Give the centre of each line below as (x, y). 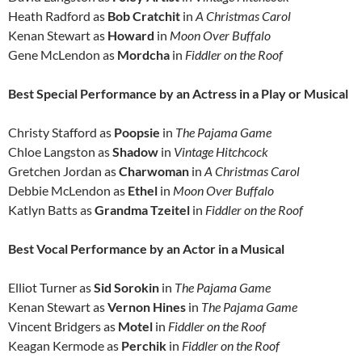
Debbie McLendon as (68, 191)
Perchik (145, 346)
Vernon (130, 307)
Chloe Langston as (60, 152)
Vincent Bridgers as (63, 326)
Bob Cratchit (145, 16)
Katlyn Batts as (51, 210)
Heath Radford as (58, 16)
